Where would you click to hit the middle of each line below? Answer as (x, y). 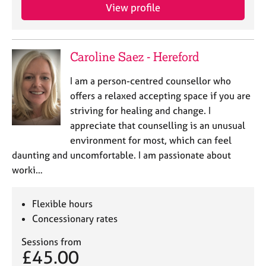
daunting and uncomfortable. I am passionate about (121, 155)
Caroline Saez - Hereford (134, 57)
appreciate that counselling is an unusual (157, 125)
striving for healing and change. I (140, 110)
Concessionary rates (75, 218)
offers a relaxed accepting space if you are (160, 96)
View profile (133, 7)
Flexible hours (63, 204)
